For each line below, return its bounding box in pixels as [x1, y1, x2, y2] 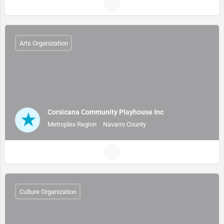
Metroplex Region [47, 120, 96, 128]
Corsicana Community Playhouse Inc [47, 107, 163, 116]
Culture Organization [19, 187, 76, 195]
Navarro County [103, 120, 146, 128]
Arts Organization [19, 39, 68, 47]
